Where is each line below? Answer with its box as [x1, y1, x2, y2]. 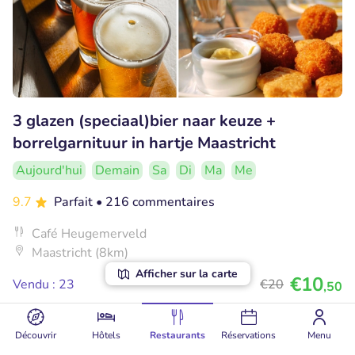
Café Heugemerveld [32, 225, 147, 243]
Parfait [54, 193, 96, 212]
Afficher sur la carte [135, 266, 238, 281]
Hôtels [92, 329, 121, 342]
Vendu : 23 [13, 276, 74, 294]
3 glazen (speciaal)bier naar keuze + [13, 110, 276, 132]
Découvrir [14, 329, 56, 342]
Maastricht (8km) [32, 244, 128, 262]
